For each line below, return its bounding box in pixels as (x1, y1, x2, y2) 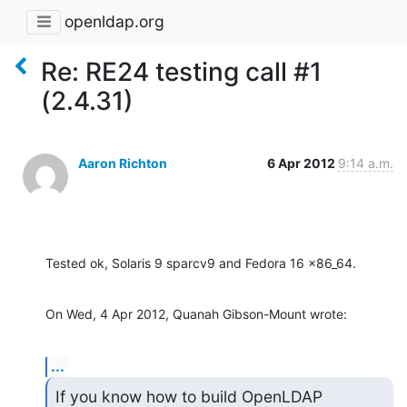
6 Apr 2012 (267, 154, 338, 171)
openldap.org (65, 12, 164, 32)
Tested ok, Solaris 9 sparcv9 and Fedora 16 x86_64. (45, 254, 356, 271)
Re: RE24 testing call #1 (41, 55, 322, 87)
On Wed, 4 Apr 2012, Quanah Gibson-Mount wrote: (45, 305, 347, 322)
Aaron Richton (78, 154, 167, 171)
